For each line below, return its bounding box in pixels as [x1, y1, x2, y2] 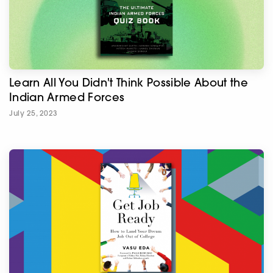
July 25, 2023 [9, 108, 58, 118]
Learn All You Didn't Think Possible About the [9, 75, 248, 90]
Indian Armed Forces [9, 90, 125, 104]
